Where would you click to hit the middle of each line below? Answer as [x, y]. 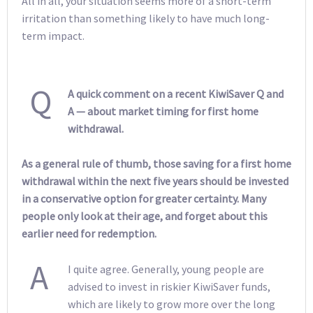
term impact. [53, 36]
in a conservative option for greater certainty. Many [144, 199]
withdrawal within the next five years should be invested [155, 181]
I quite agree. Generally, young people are [166, 269]
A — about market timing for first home [163, 111]
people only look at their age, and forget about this [145, 216]
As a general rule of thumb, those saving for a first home [156, 164]
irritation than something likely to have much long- [146, 19]
